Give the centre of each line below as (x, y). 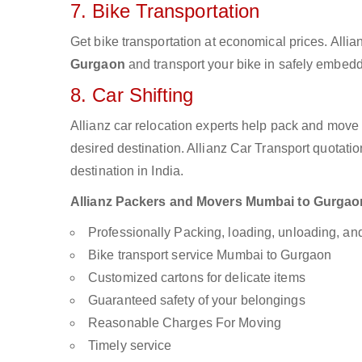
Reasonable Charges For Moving (185, 323)
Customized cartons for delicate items (197, 278)
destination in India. (127, 171)
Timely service (130, 345)
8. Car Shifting (132, 95)
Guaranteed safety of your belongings (197, 300)
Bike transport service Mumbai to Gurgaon (210, 255)
